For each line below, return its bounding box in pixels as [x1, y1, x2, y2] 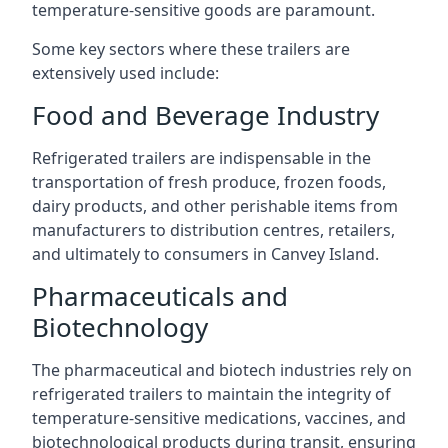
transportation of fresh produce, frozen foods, [32, 171, 386, 193]
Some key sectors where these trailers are [32, 38, 350, 60]
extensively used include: [32, 62, 219, 84]
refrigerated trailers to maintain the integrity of [32, 383, 391, 405]
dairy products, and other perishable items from [32, 195, 398, 217]
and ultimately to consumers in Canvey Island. [32, 243, 379, 265]
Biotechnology [32, 309, 208, 345]
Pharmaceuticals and [32, 278, 288, 314]
